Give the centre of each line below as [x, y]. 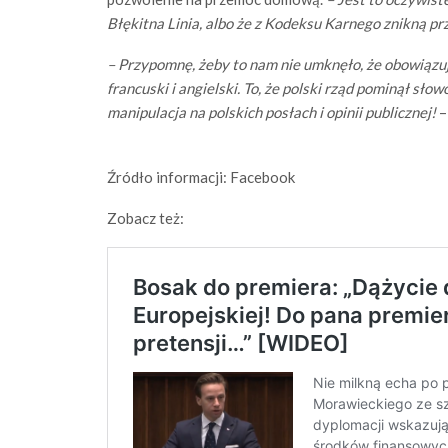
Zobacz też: [145, 217]
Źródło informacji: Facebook [201, 176]
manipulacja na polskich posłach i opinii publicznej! [271, 111]
